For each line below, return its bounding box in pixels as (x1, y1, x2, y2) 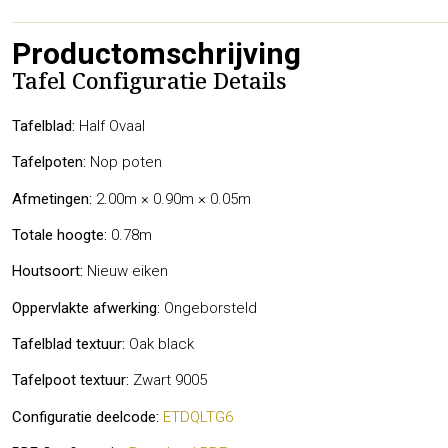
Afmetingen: (12, 189, 92, 208)
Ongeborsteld (160, 298, 257, 317)
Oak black (125, 335, 194, 354)
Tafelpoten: (12, 153, 86, 172)
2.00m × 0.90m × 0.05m (92, 189, 251, 208)
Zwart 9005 (129, 371, 207, 390)
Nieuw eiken (83, 262, 168, 281)
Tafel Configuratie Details (12, 68, 287, 103)
